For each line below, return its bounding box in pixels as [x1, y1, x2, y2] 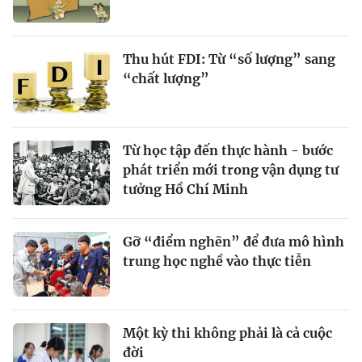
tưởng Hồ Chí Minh [123, 181, 248, 198]
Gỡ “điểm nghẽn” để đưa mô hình [123, 234, 344, 250]
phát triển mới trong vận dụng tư [123, 162, 339, 179]
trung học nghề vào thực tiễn [123, 253, 311, 270]
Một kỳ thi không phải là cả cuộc [123, 325, 332, 342]
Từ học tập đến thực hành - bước [123, 142, 333, 159]
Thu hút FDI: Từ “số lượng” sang [123, 51, 335, 68]
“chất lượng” [123, 70, 209, 87]
